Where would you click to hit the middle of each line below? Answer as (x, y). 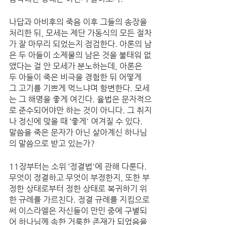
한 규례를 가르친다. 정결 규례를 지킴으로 (79, 200)
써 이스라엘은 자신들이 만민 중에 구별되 (78, 211)
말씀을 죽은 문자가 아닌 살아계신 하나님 (78, 132)
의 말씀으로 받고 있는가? (52, 143)
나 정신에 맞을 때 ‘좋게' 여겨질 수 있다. (77, 121)
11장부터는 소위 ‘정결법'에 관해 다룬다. (79, 166)
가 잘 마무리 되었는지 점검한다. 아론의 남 (80, 44)
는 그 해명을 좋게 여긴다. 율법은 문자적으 (80, 99)
